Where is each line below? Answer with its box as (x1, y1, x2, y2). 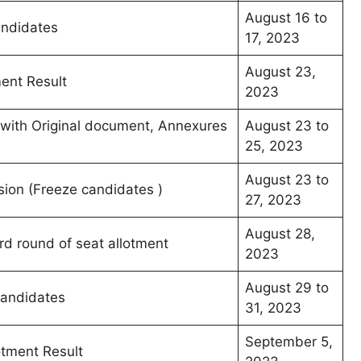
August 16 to (245, 10, 327, 27)
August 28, (245, 226, 315, 243)
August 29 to (245, 280, 329, 297)
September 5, (245, 334, 333, 351)
